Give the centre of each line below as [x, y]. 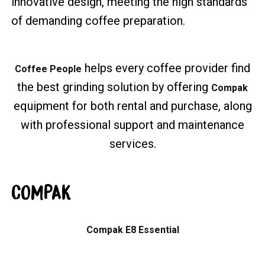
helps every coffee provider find [166, 68]
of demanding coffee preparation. [98, 20]
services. [132, 143]
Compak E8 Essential [132, 230]
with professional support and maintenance [132, 125]
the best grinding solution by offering [114, 87]
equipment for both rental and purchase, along [132, 106]
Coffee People [48, 69]
